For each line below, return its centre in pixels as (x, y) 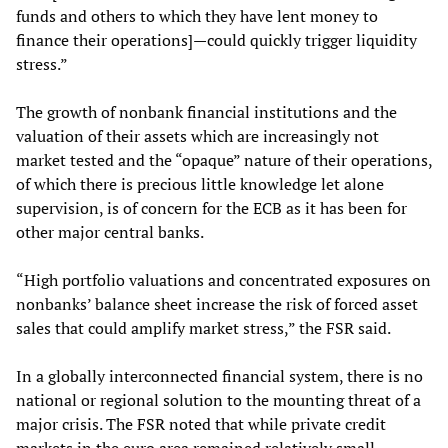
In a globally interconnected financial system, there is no (219, 376)
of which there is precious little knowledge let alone (200, 184)
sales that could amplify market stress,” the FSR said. (203, 328)
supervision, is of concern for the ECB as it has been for (211, 208)
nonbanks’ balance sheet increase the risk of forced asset (217, 304)
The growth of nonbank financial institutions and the (206, 112)
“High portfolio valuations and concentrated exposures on (223, 280)
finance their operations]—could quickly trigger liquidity (216, 40)
